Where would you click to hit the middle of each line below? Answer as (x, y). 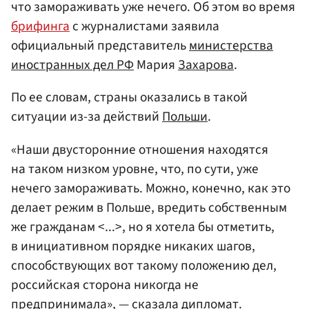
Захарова (206, 65)
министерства (231, 46)
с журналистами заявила (144, 27)
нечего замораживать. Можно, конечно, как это (151, 188)
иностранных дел (64, 65)
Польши (185, 117)
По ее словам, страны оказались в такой (129, 98)
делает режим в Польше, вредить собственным (149, 207)
